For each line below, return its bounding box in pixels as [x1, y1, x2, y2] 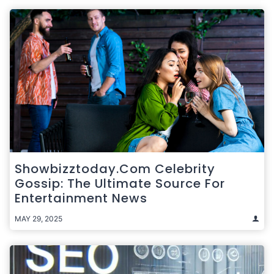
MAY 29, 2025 [15, 213, 62, 223]
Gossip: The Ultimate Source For [15, 174, 225, 192]
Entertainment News [15, 189, 147, 207]
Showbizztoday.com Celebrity [15, 160, 215, 177]
